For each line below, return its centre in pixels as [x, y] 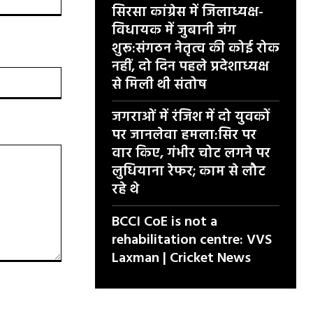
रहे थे [125, 190]
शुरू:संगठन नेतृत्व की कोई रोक [196, 49]
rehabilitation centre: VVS [192, 240]
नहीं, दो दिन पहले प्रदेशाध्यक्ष [190, 67]
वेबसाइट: [76, 74]
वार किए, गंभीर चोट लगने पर [191, 154]
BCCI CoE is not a [165, 222]
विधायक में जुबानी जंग [174, 31]
